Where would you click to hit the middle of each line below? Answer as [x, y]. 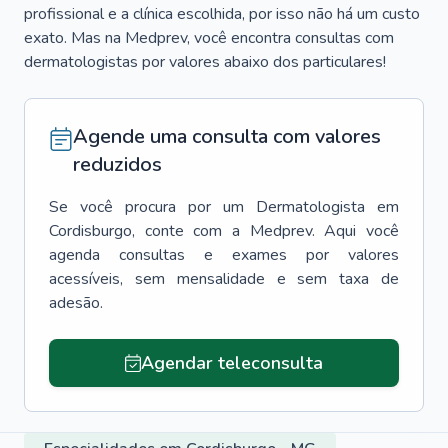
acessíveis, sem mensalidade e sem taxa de [224, 279]
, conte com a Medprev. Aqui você [265, 231]
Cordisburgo [90, 231]
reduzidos [117, 164]
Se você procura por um [146, 207]
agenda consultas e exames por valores [224, 255]
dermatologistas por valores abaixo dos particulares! [205, 62]
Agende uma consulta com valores [227, 136]
